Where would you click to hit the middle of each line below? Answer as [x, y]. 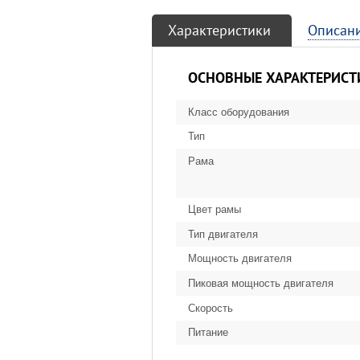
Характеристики [219, 30]
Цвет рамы [215, 210]
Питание [208, 333]
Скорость [211, 308]
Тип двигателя [223, 234]
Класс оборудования [239, 112]
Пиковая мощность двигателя [261, 283]
